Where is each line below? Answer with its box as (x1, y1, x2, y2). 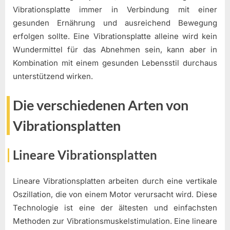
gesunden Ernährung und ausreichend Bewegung (13, 18, 217, 28)
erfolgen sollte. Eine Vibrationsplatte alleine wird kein (13, 31, 217, 42)
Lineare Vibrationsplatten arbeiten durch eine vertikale (13, 176, 217, 186)
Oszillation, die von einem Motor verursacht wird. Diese (13, 189, 217, 199)
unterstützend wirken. (13, 71, 93, 82)
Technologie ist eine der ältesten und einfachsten (13, 202, 217, 213)
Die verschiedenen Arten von (13, 97, 188, 113)
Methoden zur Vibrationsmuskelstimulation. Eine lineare (13, 216, 217, 226)
